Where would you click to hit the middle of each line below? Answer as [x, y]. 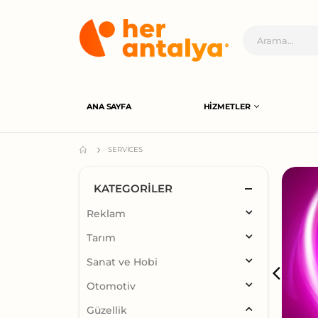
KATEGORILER [133, 189]
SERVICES [125, 150]
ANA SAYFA [109, 106]
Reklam [106, 214]
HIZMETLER [227, 106]
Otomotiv [111, 286]
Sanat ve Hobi [122, 262]
